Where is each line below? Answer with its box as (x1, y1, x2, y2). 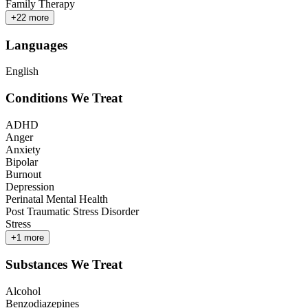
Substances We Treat (5, 257, 122, 272)
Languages (5, 37, 67, 52)
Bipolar (5, 155, 38, 168)
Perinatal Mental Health (5, 192, 108, 205)
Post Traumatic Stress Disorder (5, 205, 139, 217)
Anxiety (5, 143, 41, 155)
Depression (5, 180, 54, 192)
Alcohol (5, 285, 41, 298)
